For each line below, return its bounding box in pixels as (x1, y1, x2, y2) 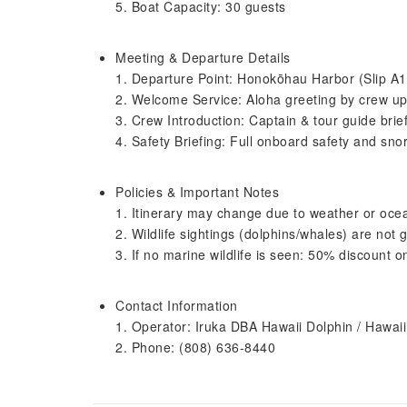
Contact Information (115, 296, 238, 314)
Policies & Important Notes (115, 183, 279, 201)
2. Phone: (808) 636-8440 (115, 338, 275, 356)
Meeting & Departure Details (115, 48, 291, 66)
